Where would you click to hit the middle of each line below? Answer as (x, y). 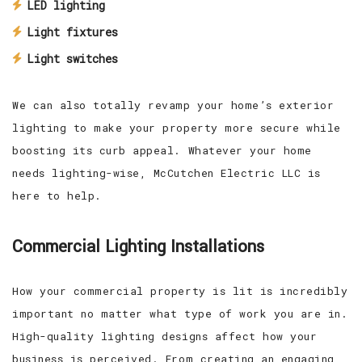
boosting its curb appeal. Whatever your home (162, 151)
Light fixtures (72, 32)
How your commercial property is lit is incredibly (180, 291)
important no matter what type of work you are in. (180, 314)
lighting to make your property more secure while (177, 128)
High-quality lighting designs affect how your (165, 337)
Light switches (72, 59)
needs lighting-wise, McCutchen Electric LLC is (166, 173)
